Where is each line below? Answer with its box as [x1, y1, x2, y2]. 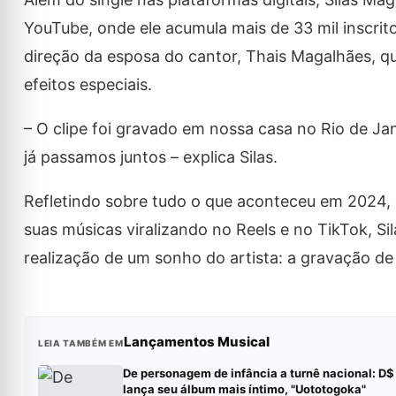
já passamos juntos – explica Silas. [23, 148, 278, 166]
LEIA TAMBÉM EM [37, 338, 124, 348]
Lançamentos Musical [123, 333, 270, 350]
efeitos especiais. [23, 75, 152, 94]
